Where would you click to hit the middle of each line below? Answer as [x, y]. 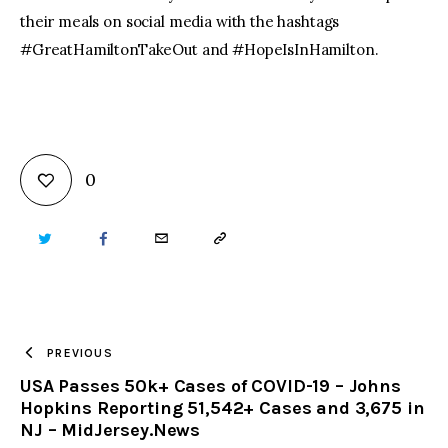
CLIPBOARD [253, 389]
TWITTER [68, 239]
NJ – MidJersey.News [110, 430]
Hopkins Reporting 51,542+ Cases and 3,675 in [222, 408]
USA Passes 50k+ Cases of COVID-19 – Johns [210, 386]
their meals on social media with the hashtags [180, 22]
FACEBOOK [136, 239]
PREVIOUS [80, 352]
